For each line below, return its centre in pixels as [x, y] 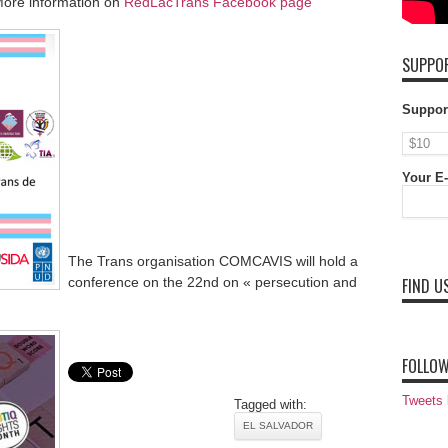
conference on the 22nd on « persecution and [212, 282]
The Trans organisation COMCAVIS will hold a [212, 261]
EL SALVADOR [277, 425]
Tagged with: [270, 404]
